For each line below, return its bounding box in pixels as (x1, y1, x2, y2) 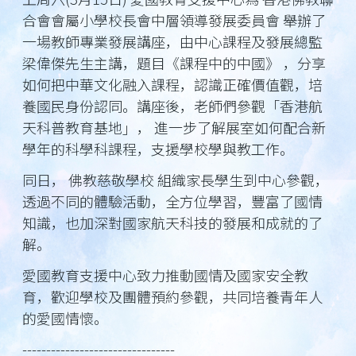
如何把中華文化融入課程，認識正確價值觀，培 (22, 74, 323, 95)
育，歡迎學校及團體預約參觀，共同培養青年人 (22, 286, 323, 307)
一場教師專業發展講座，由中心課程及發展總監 (22, 31, 323, 52)
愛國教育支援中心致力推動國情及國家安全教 (22, 265, 308, 285)
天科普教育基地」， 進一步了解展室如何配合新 (22, 117, 326, 137)
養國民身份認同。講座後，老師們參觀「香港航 (22, 95, 323, 116)
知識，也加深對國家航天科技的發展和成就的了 (22, 212, 323, 233)
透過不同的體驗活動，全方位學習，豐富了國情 (22, 191, 323, 211)
